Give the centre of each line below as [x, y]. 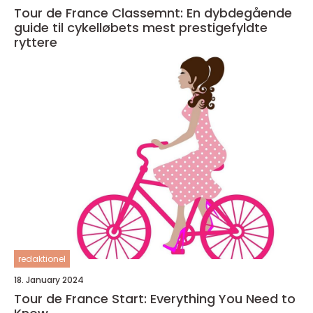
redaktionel [42, 259]
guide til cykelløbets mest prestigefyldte [141, 28]
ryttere [36, 42]
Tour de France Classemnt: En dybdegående [153, 13]
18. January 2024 [49, 280]
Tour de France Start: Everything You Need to [155, 299]
